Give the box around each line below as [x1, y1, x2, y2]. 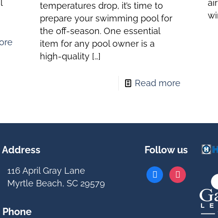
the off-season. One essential [39, 25, 160, 36]
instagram [169, 166, 210, 177]
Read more [135, 77, 181, 88]
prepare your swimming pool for [39, 13, 172, 23]
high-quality [39, 51, 90, 61]
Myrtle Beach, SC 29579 [7, 178, 105, 188]
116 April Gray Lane [7, 165, 85, 176]
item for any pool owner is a [39, 38, 155, 49]
